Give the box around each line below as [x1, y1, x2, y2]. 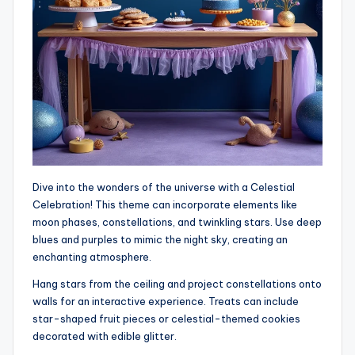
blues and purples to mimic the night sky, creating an [32, 233, 288, 246]
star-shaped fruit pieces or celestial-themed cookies [32, 312, 300, 326]
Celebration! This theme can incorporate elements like [32, 198, 297, 212]
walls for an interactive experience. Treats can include [32, 295, 299, 308]
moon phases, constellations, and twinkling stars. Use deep [32, 216, 322, 229]
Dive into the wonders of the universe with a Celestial [32, 181, 295, 194]
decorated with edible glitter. [32, 330, 177, 343]
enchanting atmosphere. [32, 250, 151, 264]
